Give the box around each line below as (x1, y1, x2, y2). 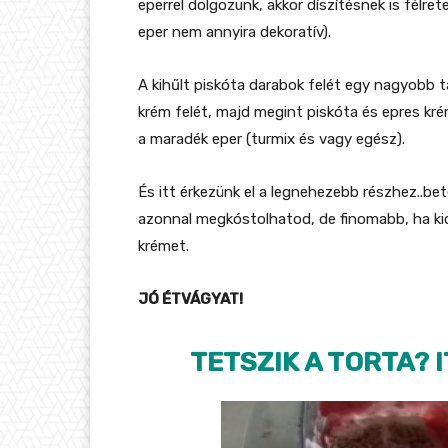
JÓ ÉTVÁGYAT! (138, 290, 243, 309)
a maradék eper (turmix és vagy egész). (138, 130, 405, 149)
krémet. (138, 237, 189, 256)
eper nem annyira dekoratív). (138, 23, 331, 42)
